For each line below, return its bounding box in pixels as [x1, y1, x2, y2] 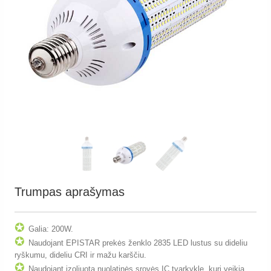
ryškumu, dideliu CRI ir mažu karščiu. [15, 250, 146, 260]
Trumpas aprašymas [15, 184, 125, 198]
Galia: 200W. [28, 224, 73, 233]
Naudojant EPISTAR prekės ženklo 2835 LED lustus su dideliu [28, 238, 247, 247]
